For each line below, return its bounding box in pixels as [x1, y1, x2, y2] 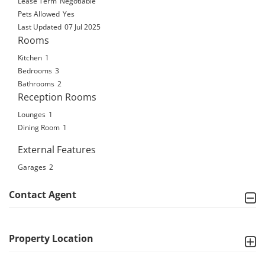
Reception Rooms [18, 91, 96, 104]
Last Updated [18, 22, 62, 31]
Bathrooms [18, 79, 54, 88]
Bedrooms [18, 66, 52, 75]
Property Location [9, 232, 93, 245]
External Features [18, 143, 96, 156]
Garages [18, 162, 46, 172]
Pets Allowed [18, 9, 60, 18]
